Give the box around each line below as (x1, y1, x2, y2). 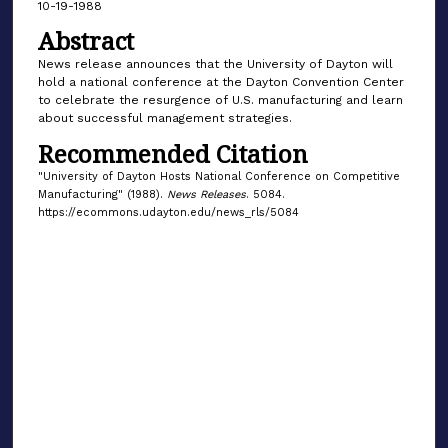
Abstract (37, 24, 134, 58)
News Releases (166, 187, 246, 201)
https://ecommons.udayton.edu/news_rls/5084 (37, 205, 299, 219)
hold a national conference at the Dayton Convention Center (37, 75, 404, 90)
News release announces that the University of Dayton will (37, 57, 393, 72)
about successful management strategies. (37, 111, 292, 126)
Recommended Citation (37, 136, 308, 170)
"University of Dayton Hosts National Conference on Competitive (37, 169, 400, 183)
